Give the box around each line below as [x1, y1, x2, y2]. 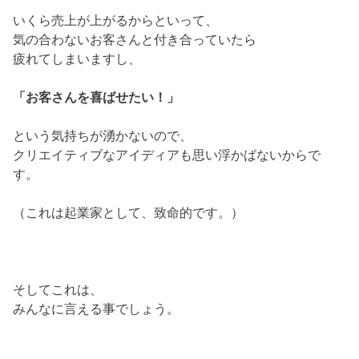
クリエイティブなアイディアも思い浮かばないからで [13, 147, 321, 163]
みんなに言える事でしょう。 [13, 301, 180, 317]
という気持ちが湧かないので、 [13, 128, 193, 143]
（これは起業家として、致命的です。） [13, 205, 244, 220]
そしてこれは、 [13, 282, 103, 297]
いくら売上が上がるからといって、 [13, 13, 219, 28]
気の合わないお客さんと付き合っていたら [13, 32, 257, 47]
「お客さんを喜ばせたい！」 [13, 90, 180, 105]
